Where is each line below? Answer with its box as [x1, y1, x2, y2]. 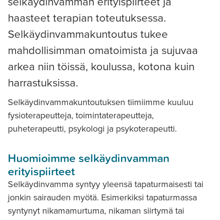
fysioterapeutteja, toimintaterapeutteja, [8, 109, 154, 122]
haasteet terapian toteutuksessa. [8, 9, 166, 26]
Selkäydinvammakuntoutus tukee [8, 26, 168, 42]
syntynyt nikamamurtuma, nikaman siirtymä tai [8, 204, 184, 218]
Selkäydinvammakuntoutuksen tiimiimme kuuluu [8, 96, 193, 109]
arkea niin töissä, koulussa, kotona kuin [8, 58, 194, 75]
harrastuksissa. [8, 74, 78, 91]
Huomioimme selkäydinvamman [8, 150, 169, 166]
